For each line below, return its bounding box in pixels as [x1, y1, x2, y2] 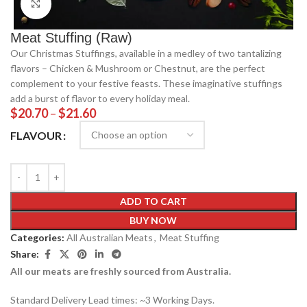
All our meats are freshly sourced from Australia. [10, 265, 231, 277]
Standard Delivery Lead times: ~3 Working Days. [10, 293, 214, 306]
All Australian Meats [66, 231, 153, 243]
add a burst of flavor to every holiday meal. [10, 92, 190, 104]
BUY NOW [130, 214, 177, 226]
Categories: [10, 231, 64, 243]
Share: [10, 248, 39, 260]
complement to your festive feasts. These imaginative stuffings [10, 77, 282, 89]
